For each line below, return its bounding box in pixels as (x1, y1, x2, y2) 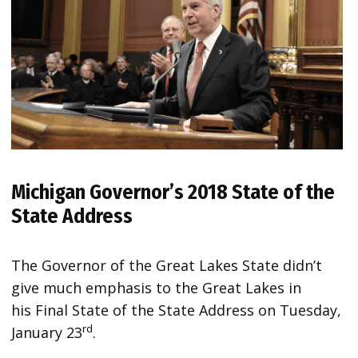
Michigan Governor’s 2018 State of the (11, 179, 336, 205)
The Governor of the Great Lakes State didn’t (11, 255, 323, 275)
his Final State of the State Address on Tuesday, (11, 300, 342, 320)
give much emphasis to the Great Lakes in (11, 277, 302, 297)
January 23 (11, 322, 83, 342)
